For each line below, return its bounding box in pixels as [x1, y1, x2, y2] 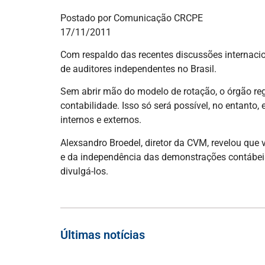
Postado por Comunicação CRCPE [60, 12, 203, 24]
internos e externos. [60, 114, 141, 126]
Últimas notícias [60, 228, 145, 243]
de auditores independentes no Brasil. [60, 63, 216, 75]
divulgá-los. [60, 165, 108, 177]
